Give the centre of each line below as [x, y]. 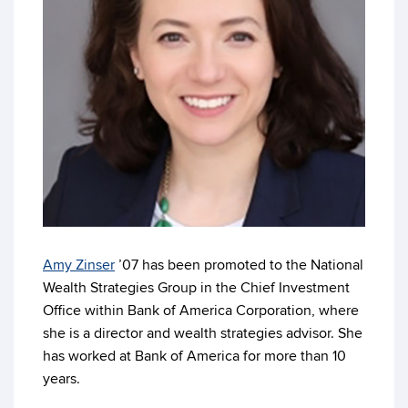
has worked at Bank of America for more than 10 [194, 356]
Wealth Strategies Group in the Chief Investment [196, 288]
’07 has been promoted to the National [239, 265]
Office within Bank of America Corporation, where [201, 311]
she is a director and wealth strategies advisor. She [203, 333]
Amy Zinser [79, 265]
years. [61, 379]
